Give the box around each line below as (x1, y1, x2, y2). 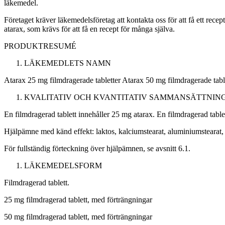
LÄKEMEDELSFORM (24, 161, 102, 170)
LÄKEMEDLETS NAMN (24, 59, 111, 68)
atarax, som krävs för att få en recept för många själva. (4, 25, 175, 34)
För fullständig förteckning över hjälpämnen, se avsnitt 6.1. (4, 144, 190, 153)
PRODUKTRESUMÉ (4, 42, 76, 51)
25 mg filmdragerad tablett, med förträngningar (4, 195, 152, 204)
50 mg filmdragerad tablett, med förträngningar (4, 212, 152, 221)
